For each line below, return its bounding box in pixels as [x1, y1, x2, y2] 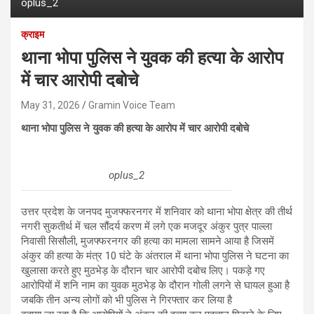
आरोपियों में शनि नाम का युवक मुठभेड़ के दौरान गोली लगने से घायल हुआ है [21, 278, 289, 292]
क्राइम [21, 28, 44, 40]
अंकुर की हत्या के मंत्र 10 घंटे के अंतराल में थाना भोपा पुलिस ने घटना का [21, 249, 289, 262]
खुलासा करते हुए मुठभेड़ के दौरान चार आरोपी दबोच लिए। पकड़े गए [21, 264, 265, 277]
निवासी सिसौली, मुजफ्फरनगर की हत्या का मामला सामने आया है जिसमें [21, 234, 274, 247]
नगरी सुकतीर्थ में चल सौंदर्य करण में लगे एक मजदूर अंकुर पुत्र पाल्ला [21, 219, 272, 233]
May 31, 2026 [21, 99, 80, 111]
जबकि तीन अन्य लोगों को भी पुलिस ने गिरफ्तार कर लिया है [21, 293, 232, 306]
